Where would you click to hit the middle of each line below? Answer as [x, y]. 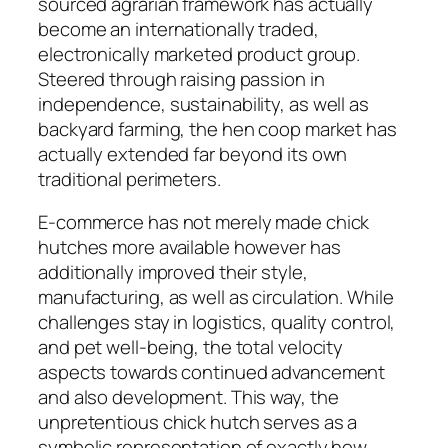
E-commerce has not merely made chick [204, 222]
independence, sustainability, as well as [203, 103]
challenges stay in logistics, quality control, [217, 322]
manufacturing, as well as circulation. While [216, 297]
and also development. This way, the [188, 397]
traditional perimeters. [129, 178]
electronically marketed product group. [199, 53]
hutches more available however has [189, 247]
